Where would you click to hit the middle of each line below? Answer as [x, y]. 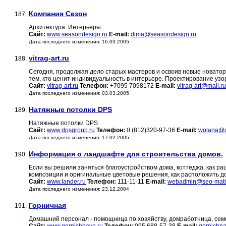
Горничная [48, 206]
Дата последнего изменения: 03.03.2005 [79, 93]
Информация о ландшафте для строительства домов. [126, 154]
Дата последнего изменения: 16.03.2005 [79, 42]
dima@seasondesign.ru [164, 35]
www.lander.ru [67, 182]
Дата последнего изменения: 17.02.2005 [79, 138]
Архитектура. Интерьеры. [66, 27]
